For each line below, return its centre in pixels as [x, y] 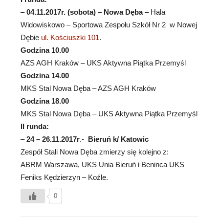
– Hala [154, 12]
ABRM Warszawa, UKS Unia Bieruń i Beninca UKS [102, 165]
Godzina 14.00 [45, 76]
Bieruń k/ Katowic [118, 139]
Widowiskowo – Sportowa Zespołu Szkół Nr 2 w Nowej [109, 25]
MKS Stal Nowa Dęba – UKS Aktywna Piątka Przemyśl [109, 114]
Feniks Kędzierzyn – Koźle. [64, 177]
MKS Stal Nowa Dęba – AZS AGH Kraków [88, 88]
